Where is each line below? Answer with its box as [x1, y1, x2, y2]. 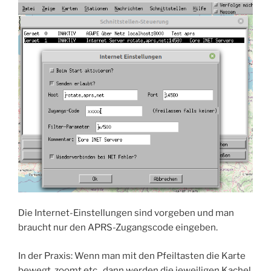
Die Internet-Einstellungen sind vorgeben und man [18, 207, 234, 219]
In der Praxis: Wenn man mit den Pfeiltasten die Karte [18, 250, 246, 261]
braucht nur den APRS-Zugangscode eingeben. [18, 222, 218, 233]
